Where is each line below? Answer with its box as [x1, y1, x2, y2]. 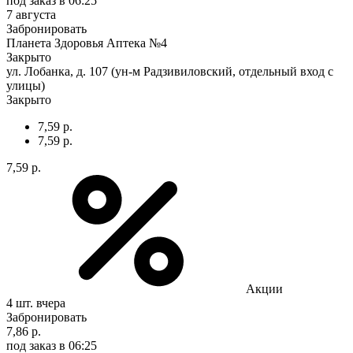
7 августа [6, 7, 56, 21]
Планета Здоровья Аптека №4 [6, 35, 167, 50]
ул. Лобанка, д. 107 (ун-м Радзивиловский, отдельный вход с [6, 64, 333, 78]
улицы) [6, 78, 45, 92]
